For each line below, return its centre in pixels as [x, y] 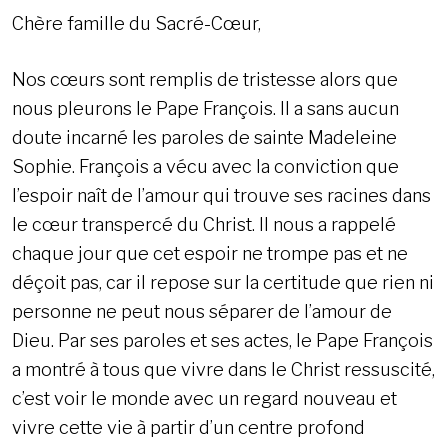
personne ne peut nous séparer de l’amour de [202, 312]
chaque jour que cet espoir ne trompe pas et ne [210, 254]
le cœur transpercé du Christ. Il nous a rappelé [204, 225]
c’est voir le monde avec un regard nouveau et [204, 399]
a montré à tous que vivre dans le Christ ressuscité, [223, 370]
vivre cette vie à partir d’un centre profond [188, 428]
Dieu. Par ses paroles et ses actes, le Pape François [222, 341]
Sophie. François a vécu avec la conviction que [205, 167]
